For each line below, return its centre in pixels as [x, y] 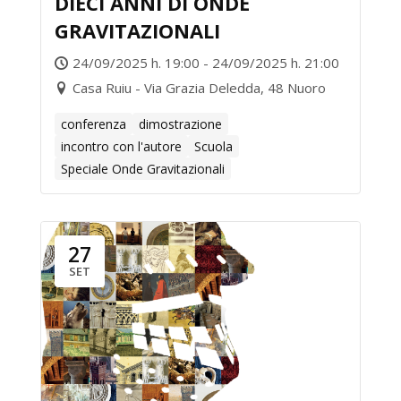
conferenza [94, 124]
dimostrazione [180, 124]
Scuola [213, 146]
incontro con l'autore [121, 146]
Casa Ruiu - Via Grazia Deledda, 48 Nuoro [199, 88]
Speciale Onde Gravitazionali [143, 169]
